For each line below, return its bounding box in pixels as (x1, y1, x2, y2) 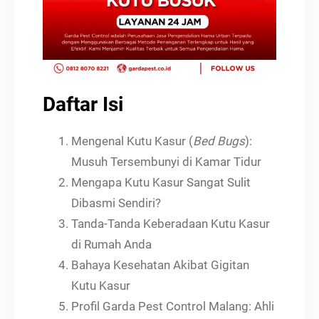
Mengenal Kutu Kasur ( (71, 133, 193, 148)
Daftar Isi (43, 92, 123, 116)
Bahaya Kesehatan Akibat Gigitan (71, 257, 249, 272)
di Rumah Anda (71, 236, 152, 251)
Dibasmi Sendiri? (71, 195, 161, 210)
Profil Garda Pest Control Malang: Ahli (71, 298, 274, 313)
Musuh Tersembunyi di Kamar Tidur (71, 154, 261, 169)
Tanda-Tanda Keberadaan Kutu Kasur (71, 216, 270, 231)
